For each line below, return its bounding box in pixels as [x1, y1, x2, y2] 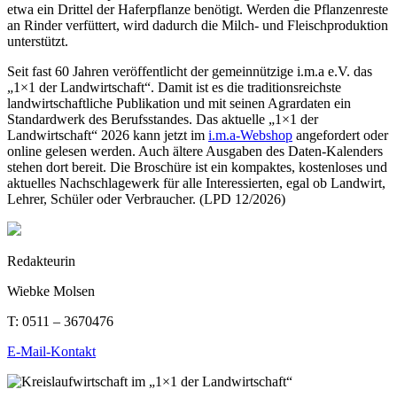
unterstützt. [7, 34, 68, 50]
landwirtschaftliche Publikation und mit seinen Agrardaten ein [7, 96, 351, 112]
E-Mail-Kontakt [7, 344, 96, 360]
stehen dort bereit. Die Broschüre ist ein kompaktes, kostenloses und [7, 160, 387, 175]
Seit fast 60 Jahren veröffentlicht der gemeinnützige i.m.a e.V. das [7, 64, 372, 80]
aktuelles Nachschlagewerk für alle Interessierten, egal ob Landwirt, [7, 175, 385, 191]
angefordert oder [292, 128, 388, 144]
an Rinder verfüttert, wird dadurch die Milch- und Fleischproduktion [7, 18, 388, 34]
